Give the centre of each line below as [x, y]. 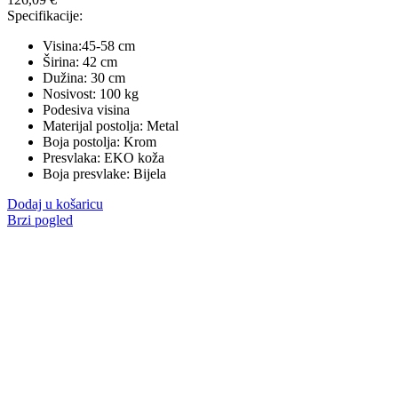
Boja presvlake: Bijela [104, 173]
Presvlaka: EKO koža [103, 157]
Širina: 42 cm [80, 61]
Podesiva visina [86, 109]
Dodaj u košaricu [55, 203]
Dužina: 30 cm [84, 77]
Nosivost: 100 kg [91, 93]
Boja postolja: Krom [99, 141]
